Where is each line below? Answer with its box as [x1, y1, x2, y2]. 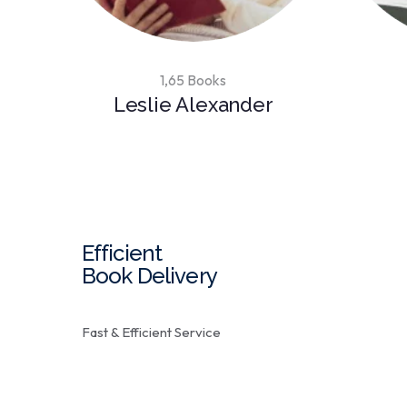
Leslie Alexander [113, 93, 273, 117]
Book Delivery [81, 263, 218, 290]
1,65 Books [160, 71, 227, 90]
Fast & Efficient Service [81, 323, 221, 342]
